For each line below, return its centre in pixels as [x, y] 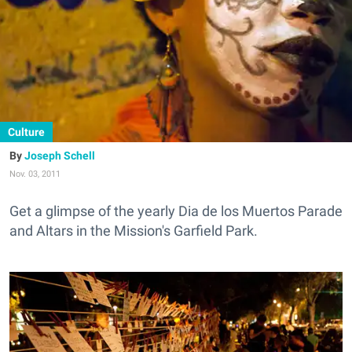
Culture [26, 132]
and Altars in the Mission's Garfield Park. [135, 231]
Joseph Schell [60, 156]
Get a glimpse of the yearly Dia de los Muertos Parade [176, 211]
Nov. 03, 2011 [35, 174]
